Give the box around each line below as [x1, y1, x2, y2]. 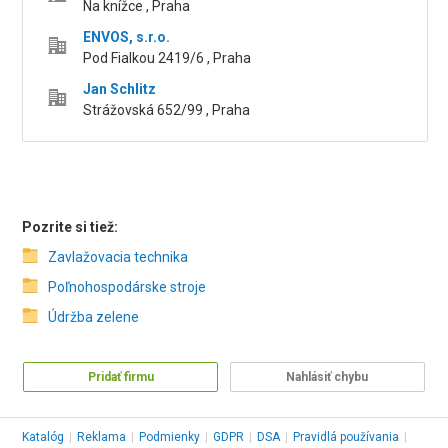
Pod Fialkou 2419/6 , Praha [83, 50, 252, 67]
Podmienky [139, 430, 201, 445]
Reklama [77, 430, 127, 445]
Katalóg [22, 430, 65, 445]
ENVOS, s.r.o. [83, 29, 171, 46]
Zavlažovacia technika [48, 249, 189, 266]
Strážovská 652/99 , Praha [83, 102, 251, 119]
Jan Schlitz [83, 81, 157, 98]
